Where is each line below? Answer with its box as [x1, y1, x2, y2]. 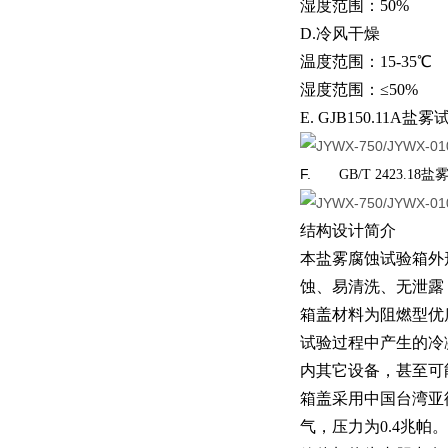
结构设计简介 [300, 222, 396, 239]
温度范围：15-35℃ [300, 53, 432, 70]
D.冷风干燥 [300, 25, 380, 42]
